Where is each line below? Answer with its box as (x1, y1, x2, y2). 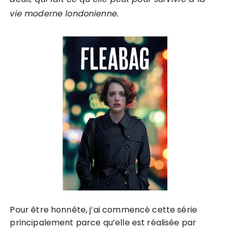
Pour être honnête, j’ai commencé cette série (10, 204, 198, 216)
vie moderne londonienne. (10, 8, 119, 20)
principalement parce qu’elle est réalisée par (10, 217, 197, 228)
